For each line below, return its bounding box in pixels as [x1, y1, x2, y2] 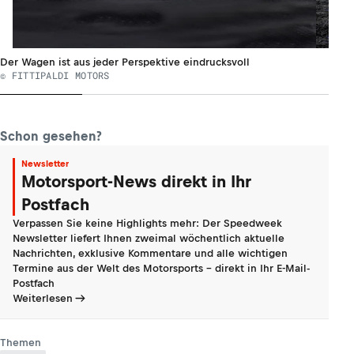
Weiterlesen [13, 292, 73, 304]
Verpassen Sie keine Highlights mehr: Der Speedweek [13, 217, 282, 229]
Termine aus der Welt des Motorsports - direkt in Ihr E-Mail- [13, 262, 310, 274]
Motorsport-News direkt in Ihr [21, 172, 251, 190]
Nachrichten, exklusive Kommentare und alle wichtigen [13, 247, 288, 259]
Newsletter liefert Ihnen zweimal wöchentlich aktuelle [13, 232, 284, 244]
